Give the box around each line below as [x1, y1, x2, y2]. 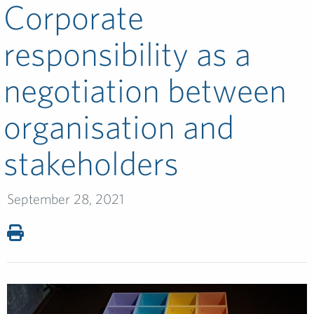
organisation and [4, 107, 234, 146]
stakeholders [4, 143, 179, 182]
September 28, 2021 [7, 191, 124, 207]
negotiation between [4, 70, 287, 109]
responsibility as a [4, 34, 251, 73]
